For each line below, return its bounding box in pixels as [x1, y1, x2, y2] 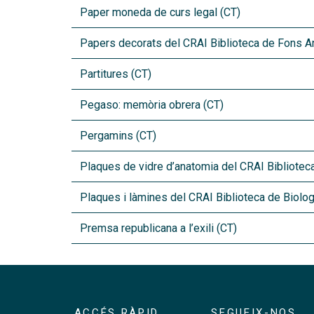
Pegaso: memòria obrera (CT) [80, 98, 224, 111]
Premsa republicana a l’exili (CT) [80, 221, 237, 235]
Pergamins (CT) [80, 129, 156, 142]
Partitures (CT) [80, 67, 151, 81]
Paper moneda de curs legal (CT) [80, 6, 240, 19]
